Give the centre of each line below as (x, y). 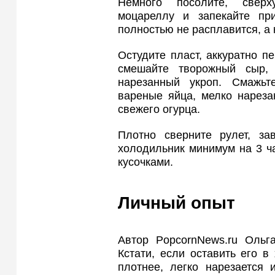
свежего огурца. (159, 109)
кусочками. (145, 162)
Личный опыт (176, 203)
